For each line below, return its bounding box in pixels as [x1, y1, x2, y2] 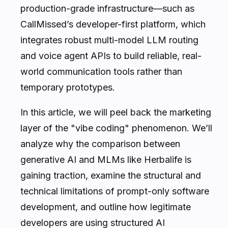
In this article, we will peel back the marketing [20, 106, 211, 118]
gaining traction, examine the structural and [20, 169, 201, 181]
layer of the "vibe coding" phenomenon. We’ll [20, 122, 212, 133]
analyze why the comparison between [20, 138, 180, 149]
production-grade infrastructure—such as [20, 3, 194, 14]
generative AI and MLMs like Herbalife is [20, 154, 191, 165]
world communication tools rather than [20, 66, 182, 77]
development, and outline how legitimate [20, 201, 191, 212]
